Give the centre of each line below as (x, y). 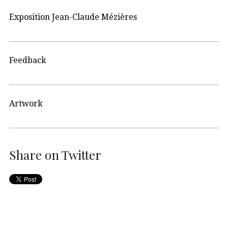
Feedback (28, 61)
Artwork (26, 104)
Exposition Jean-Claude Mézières (73, 17)
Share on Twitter (55, 155)
